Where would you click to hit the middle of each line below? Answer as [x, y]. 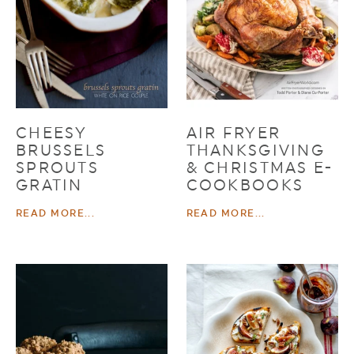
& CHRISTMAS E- [260, 167]
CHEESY [52, 132]
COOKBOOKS [245, 185]
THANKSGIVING [255, 150]
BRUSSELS [61, 150]
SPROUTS [57, 167]
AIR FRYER [233, 132]
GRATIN [49, 185]
